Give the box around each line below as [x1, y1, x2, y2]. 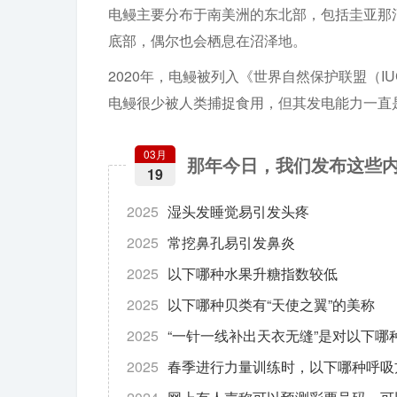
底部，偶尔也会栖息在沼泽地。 [108, 30, 307, 51]
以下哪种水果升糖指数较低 [167, 263, 338, 284]
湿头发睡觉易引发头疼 [167, 201, 309, 222]
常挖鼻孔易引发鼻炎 [167, 232, 295, 253]
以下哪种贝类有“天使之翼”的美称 [167, 294, 375, 315]
